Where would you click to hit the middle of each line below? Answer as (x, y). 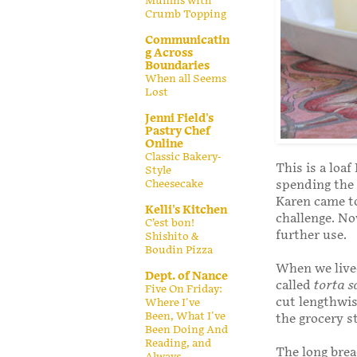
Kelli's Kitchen (186, 210)
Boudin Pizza (179, 250)
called (295, 286)
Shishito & (172, 236)
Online (164, 143)
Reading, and (178, 343)
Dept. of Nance (186, 276)
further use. (311, 236)
